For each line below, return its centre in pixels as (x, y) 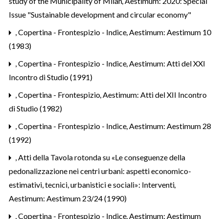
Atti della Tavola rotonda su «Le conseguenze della (102, 157)
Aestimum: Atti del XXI (167, 63)
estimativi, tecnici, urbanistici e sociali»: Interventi (92, 184)
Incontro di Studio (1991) (51, 77)
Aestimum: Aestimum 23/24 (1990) (68, 198)
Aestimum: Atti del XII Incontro (155, 94)
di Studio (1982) (35, 108)
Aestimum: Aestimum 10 (170, 32)
